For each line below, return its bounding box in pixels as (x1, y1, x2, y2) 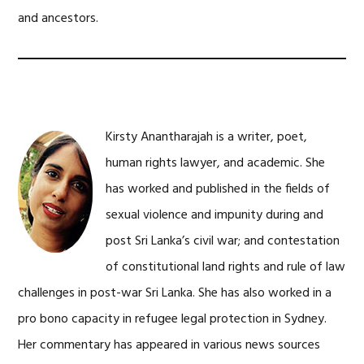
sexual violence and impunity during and (106, 205, 324, 226)
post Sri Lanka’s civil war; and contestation (106, 231, 340, 252)
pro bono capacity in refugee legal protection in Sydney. (18, 309, 327, 330)
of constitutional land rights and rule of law (106, 257, 346, 278)
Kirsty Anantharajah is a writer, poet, (106, 127, 308, 148)
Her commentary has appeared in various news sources (18, 335, 321, 356)
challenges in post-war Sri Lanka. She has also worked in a (18, 283, 332, 304)
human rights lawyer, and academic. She (106, 153, 326, 174)
